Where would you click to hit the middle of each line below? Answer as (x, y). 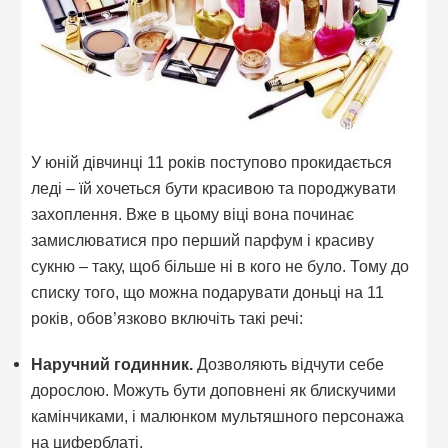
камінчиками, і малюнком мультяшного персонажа (218, 416)
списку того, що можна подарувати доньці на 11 (208, 292)
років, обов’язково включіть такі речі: (167, 318)
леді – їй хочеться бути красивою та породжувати (214, 188)
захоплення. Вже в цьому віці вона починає (193, 214)
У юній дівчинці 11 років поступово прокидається (212, 162)
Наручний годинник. (112, 364)
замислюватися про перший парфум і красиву (203, 240)
